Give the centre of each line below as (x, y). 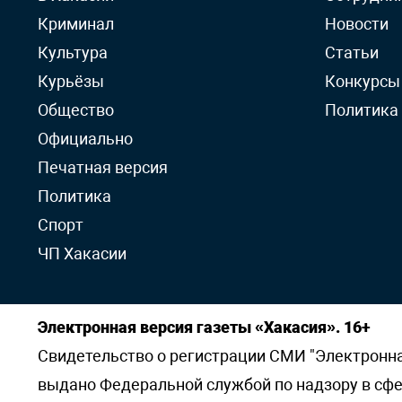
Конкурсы (363, 81)
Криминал (76, 24)
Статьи (352, 52)
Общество (76, 110)
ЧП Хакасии (82, 253)
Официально (85, 139)
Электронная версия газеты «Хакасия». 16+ (204, 327)
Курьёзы (71, 81)
